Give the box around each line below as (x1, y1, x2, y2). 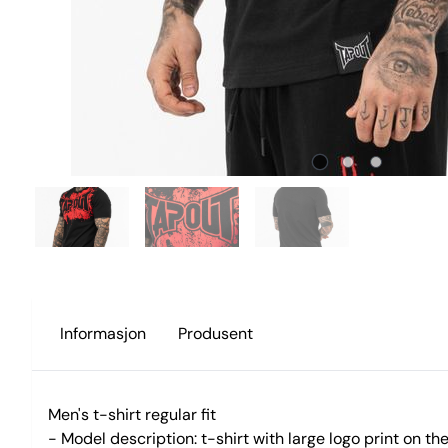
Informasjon (60, 322, 146, 344)
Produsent (178, 322, 253, 344)
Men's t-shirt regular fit (48, 403, 216, 425)
